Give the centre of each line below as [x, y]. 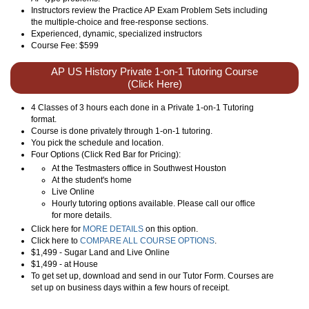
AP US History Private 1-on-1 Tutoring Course [154, 71]
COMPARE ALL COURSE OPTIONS [147, 240]
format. [44, 119]
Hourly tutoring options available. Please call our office [153, 203]
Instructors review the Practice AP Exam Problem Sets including [149, 10]
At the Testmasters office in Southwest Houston [139, 168]
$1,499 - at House [64, 264]
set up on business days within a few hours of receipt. [130, 287]
